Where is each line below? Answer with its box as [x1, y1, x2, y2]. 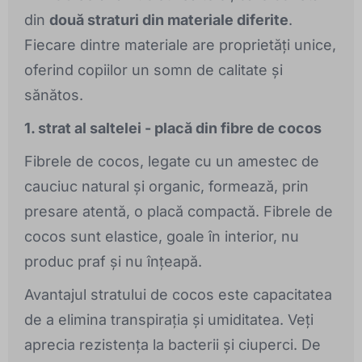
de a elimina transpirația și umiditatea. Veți [24, 311, 314, 329]
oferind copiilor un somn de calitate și [24, 61, 283, 79]
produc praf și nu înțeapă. [24, 253, 202, 271]
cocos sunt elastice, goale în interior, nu [24, 228, 299, 246]
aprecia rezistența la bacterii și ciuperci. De [24, 336, 321, 354]
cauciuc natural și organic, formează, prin [24, 178, 309, 196]
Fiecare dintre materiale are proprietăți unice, [24, 36, 336, 54]
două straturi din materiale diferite [49, 11, 288, 29]
